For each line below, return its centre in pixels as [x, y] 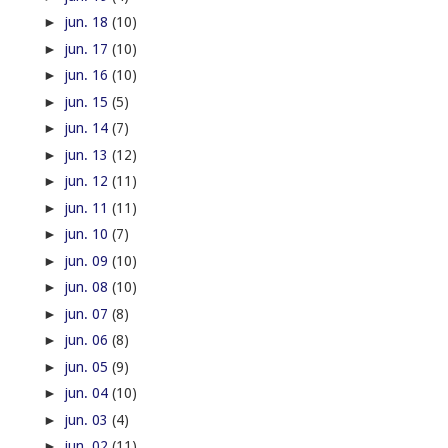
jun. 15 [88, 101]
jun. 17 [88, 48]
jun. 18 [88, 22]
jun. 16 [88, 75]
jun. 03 [88, 419]
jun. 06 [88, 340]
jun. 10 [88, 234]
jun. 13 [88, 154]
